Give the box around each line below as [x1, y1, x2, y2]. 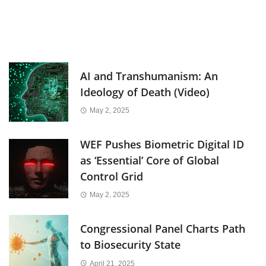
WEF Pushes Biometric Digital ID [80, 137, 244, 152]
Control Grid [80, 169, 143, 184]
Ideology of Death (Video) [80, 85, 210, 100]
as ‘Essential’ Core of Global [80, 153, 219, 168]
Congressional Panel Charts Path [80, 221, 245, 236]
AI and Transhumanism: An [80, 69, 218, 84]
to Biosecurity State [80, 237, 180, 252]
